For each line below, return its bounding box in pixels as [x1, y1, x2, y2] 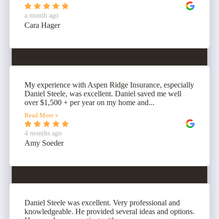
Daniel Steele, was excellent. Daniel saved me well [24, 89, 181, 98]
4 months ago [24, 129, 62, 137]
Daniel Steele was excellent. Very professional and [24, 198, 180, 207]
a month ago [24, 11, 59, 19]
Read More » [24, 111, 59, 119]
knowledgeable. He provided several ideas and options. [24, 207, 195, 216]
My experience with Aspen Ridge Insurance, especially [24, 80, 194, 89]
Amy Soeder [24, 138, 64, 147]
